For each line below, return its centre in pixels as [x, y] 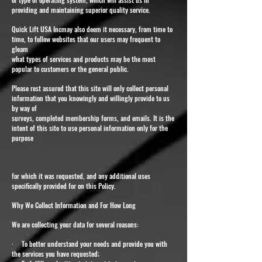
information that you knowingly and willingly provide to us [91, 98]
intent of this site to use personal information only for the [90, 127]
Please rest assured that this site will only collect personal [90, 88]
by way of [24, 108]
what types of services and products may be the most [84, 58]
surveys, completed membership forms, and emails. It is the [93, 118]
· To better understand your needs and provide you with [89, 243]
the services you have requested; [56, 253]
